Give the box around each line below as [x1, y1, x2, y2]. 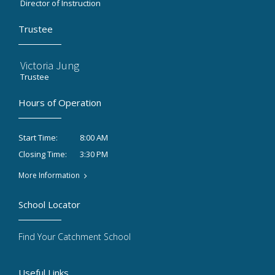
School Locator [18, 198, 80, 211]
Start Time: [18, 132, 58, 144]
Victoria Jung [20, 58, 79, 73]
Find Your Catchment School [18, 231, 131, 243]
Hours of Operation [18, 96, 101, 109]
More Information [18, 170, 80, 181]
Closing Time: [18, 149, 67, 160]
